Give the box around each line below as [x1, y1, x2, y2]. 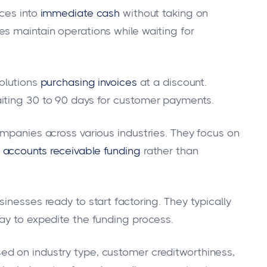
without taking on [123, 7, 209, 20]
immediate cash [40, 7, 120, 20]
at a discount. [139, 76, 207, 88]
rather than [143, 144, 198, 157]
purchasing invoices [40, 76, 137, 88]
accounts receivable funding [2, 144, 141, 157]
